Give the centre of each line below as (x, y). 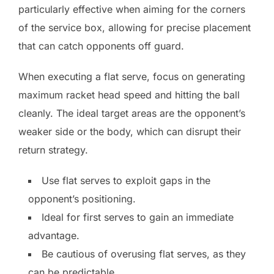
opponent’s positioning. (82, 199)
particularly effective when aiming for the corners (132, 9)
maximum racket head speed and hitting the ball (129, 95)
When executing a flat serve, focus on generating (132, 77)
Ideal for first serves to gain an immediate (138, 217)
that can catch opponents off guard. (101, 46)
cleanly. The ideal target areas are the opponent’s (132, 113)
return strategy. (53, 150)
